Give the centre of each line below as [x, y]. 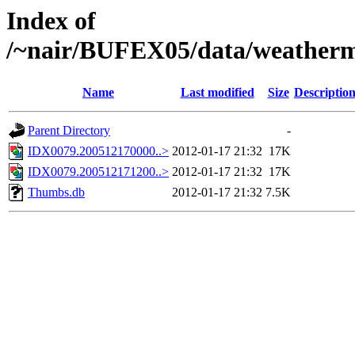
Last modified [217, 93]
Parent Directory [69, 131]
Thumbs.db [56, 193]
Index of [51, 21]
